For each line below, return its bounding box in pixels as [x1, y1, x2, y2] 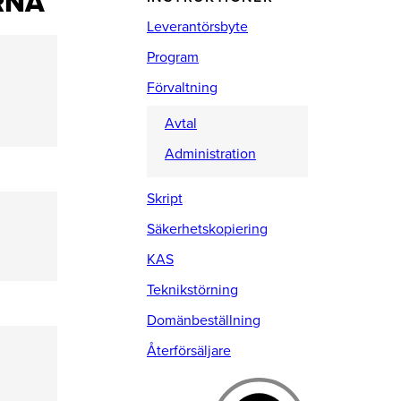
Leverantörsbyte [146, 18, 248, 36]
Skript [146, 190, 183, 208]
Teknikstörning [146, 281, 238, 299]
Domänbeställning [146, 311, 260, 329]
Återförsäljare [146, 342, 231, 360]
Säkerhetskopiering [146, 220, 268, 238]
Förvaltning [146, 79, 218, 97]
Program [146, 48, 199, 66]
